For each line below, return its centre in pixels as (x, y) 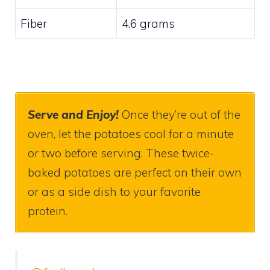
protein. (48, 211)
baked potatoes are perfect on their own (135, 172)
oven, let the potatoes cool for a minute (131, 133)
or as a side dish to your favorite (114, 191)
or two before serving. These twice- (121, 153)
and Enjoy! (90, 114)
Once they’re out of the (181, 114)
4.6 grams (148, 23)
